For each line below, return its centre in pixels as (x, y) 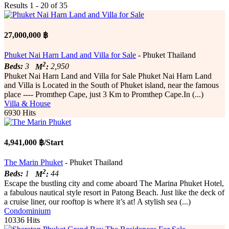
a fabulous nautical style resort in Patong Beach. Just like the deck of (114, 192)
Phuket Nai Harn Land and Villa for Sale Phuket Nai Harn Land (108, 76)
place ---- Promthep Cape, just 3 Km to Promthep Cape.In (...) (104, 94)
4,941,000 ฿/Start (34, 142)
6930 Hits (20, 112)
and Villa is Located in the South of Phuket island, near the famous (111, 85)
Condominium (27, 211)
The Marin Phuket (33, 163)
